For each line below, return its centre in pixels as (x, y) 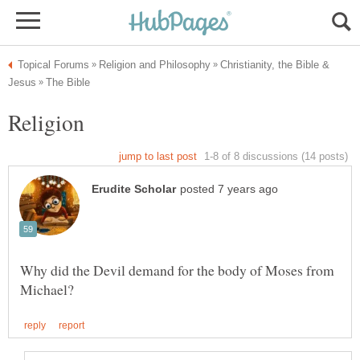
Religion (46, 122)
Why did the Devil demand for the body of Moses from (177, 270)
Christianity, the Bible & (275, 65)
